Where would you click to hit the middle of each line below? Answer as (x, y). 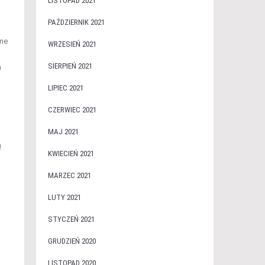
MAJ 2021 (63, 132)
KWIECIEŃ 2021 (71, 153)
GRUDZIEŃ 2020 (72, 241)
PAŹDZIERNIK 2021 (76, 22)
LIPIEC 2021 (65, 88)
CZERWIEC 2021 (72, 110)
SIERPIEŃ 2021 (70, 66)
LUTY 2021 (64, 197)
